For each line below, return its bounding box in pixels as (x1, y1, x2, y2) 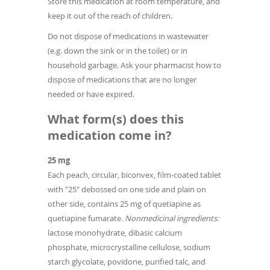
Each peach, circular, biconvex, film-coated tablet (48, 169, 221, 181)
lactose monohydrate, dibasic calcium (48, 227, 182, 239)
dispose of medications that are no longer (48, 74, 196, 86)
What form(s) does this (48, 111, 184, 128)
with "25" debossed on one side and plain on (48, 184, 206, 195)
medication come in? (48, 127, 172, 144)
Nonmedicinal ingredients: (125, 213, 219, 224)
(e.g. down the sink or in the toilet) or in (48, 45, 187, 57)
